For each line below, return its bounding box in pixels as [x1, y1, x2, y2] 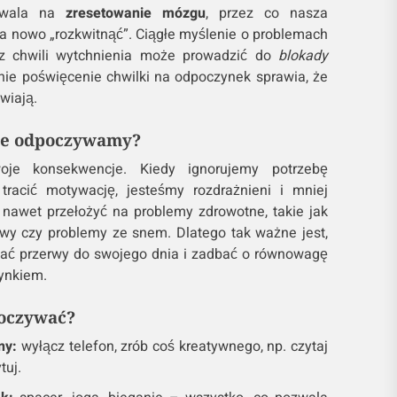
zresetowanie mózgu [65, 3, 206, 25]
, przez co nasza [205, 3, 328, 25]
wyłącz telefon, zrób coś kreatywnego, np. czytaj [17, 336, 328, 358]
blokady [277, 45, 328, 67]
